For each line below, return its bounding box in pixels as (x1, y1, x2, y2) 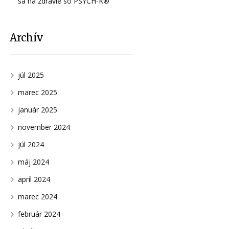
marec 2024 (17, 191, 57, 201)
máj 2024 (17, 156, 49, 167)
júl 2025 (17, 70, 44, 80)
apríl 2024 (17, 174, 50, 184)
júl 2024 (17, 139, 44, 149)
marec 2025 (17, 87, 57, 97)
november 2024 (17, 122, 70, 132)
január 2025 (17, 104, 57, 114)
